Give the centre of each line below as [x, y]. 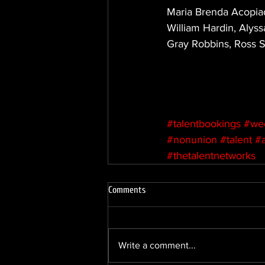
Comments [127, 190]
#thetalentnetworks [211, 156]
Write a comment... [157, 245]
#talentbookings [204, 124]
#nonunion [192, 140]
